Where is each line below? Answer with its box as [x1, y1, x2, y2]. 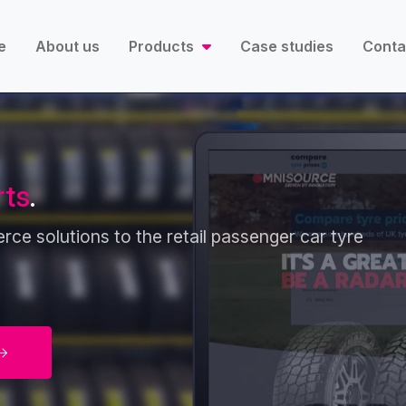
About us [35, 37, 101, 56]
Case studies [239, 37, 333, 56]
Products [129, 37, 198, 56]
